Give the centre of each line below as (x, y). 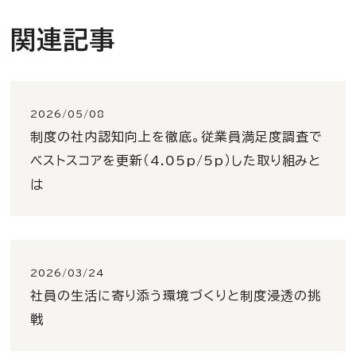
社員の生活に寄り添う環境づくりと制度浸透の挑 (176, 295)
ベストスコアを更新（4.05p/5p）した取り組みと (176, 160)
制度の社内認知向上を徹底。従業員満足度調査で (176, 136)
